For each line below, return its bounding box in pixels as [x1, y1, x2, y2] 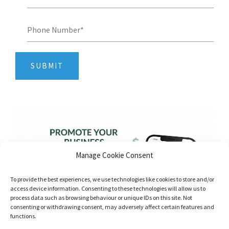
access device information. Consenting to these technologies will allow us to [10, 185, 205, 192]
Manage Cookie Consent [76, 150, 153, 160]
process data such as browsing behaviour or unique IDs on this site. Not [10, 194, 192, 201]
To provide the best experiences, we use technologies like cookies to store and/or [10, 175, 214, 183]
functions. [10, 212, 36, 220]
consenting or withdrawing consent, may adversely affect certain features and [10, 203, 214, 211]
